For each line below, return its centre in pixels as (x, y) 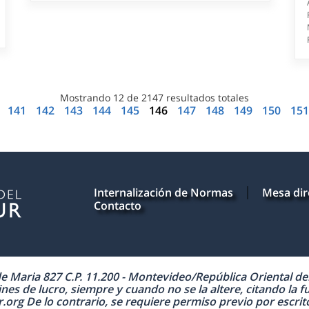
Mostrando (86, 98)
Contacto (118, 206)
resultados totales (206, 98)
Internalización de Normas (164, 193)
